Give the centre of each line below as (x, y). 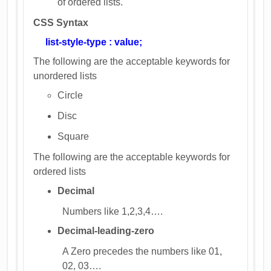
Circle (70, 95)
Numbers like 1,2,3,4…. (113, 211)
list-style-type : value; (93, 42)
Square (73, 136)
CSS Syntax (61, 22)
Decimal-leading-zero (106, 230)
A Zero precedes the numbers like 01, (142, 251)
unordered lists (65, 76)
